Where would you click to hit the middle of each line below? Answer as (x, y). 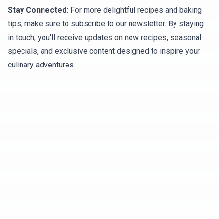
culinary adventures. (42, 65)
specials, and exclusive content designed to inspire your (104, 51)
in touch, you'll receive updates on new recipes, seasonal (105, 37)
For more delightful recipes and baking (135, 10)
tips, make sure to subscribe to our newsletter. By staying (106, 24)
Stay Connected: (38, 10)
